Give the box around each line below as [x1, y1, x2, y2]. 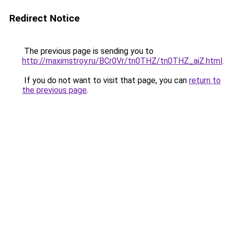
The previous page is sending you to [22, 46, 154, 56]
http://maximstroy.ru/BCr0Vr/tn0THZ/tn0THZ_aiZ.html [22, 56, 222, 66]
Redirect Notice [9, 12, 80, 24]
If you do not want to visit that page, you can [22, 75, 189, 85]
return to [189, 75, 221, 85]
